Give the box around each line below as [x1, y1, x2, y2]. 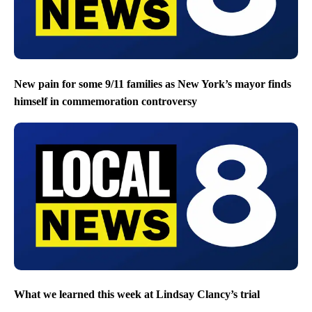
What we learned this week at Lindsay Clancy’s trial [14, 288, 260, 301]
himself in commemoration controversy [14, 95, 197, 107]
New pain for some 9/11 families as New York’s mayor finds [14, 77, 291, 90]
